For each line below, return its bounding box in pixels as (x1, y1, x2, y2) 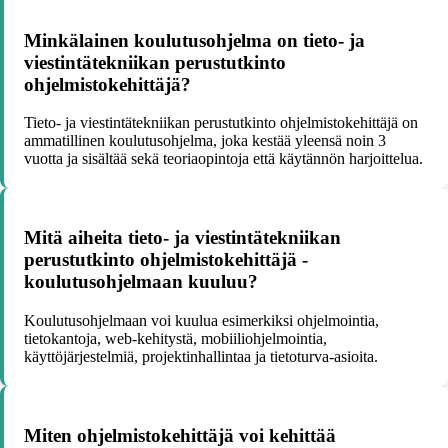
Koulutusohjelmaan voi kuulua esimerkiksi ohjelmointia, (24, 311, 379, 329)
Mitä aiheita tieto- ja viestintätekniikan (24, 227, 341, 249)
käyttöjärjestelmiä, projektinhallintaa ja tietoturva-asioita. (24, 347, 378, 365)
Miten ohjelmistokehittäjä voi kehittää (24, 424, 336, 446)
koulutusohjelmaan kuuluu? (24, 271, 258, 293)
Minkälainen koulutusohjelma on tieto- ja (24, 29, 365, 51)
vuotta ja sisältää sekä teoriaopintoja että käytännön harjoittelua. (24, 150, 423, 168)
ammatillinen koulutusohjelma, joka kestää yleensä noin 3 (24, 132, 386, 150)
